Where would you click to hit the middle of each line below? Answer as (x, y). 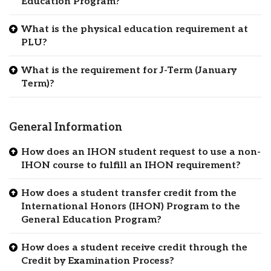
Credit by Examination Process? (98, 261)
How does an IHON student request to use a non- (141, 152)
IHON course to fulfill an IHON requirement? (131, 165)
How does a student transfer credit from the (129, 193)
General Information (66, 127)
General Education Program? (91, 220)
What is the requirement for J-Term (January (129, 71)
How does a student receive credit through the (134, 247)
